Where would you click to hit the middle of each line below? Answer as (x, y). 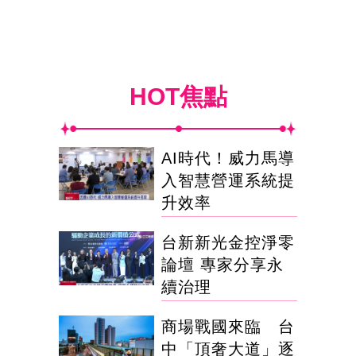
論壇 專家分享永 (222, 265)
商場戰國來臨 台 (228, 327)
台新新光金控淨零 (228, 243)
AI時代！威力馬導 (228, 159)
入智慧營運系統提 (228, 181)
